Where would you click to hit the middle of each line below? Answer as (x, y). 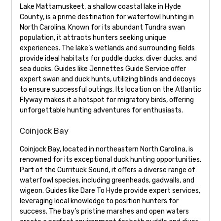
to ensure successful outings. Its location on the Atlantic (110, 90)
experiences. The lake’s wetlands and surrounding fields (107, 48)
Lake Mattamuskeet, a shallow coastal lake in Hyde (100, 7)
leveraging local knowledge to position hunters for (99, 201)
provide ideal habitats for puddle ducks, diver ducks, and (108, 59)
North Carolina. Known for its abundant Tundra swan (102, 28)
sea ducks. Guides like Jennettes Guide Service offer (103, 69)
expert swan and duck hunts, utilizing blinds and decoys (108, 79)
